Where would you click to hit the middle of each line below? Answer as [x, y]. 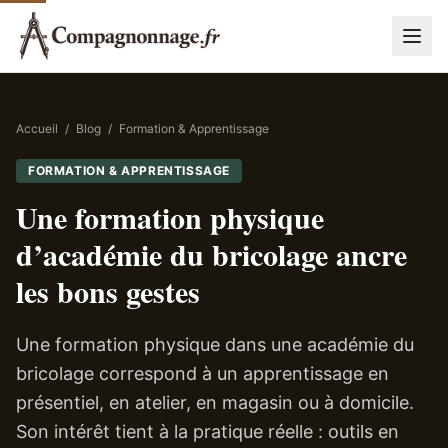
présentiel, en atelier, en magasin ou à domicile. [215, 402]
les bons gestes [108, 291]
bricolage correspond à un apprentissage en [202, 373]
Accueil [37, 128]
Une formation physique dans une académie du [215, 344]
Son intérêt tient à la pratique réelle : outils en [207, 431]
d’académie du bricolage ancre [211, 254]
